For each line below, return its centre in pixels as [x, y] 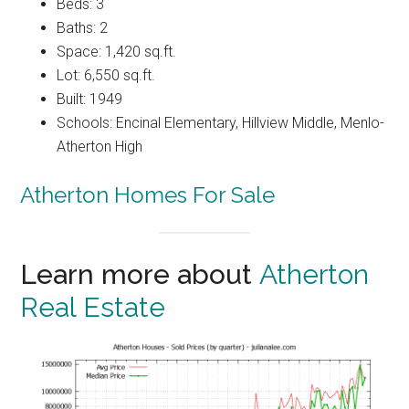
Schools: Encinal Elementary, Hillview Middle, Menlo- [221, 123]
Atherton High [100, 147]
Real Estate [93, 307]
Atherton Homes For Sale [148, 195]
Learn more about [140, 274]
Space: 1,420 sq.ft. [117, 52]
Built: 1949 [90, 100]
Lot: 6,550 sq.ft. [106, 76]
